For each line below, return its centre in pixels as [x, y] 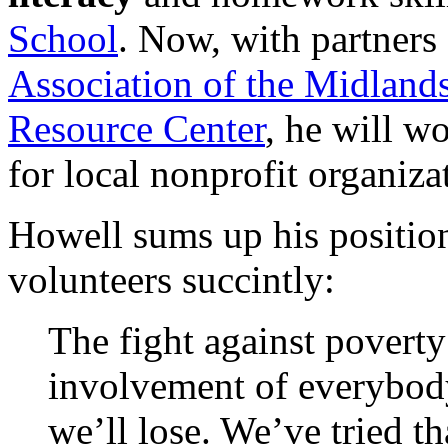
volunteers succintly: [171, 280]
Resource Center [136, 129]
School [63, 39]
